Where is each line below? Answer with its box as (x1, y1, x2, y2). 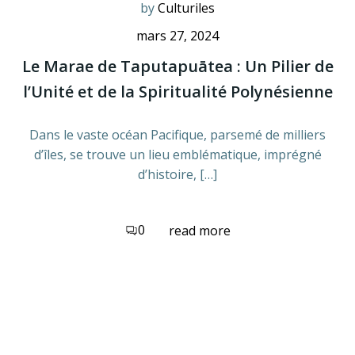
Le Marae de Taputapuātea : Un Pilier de (21, 55, 334, 77)
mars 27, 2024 (136, 27, 219, 44)
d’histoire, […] (138, 166, 217, 183)
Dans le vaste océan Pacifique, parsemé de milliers (29, 126, 326, 143)
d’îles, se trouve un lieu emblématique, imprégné (33, 146, 322, 163)
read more (168, 221, 231, 239)
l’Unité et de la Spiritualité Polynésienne (22, 81, 333, 102)
